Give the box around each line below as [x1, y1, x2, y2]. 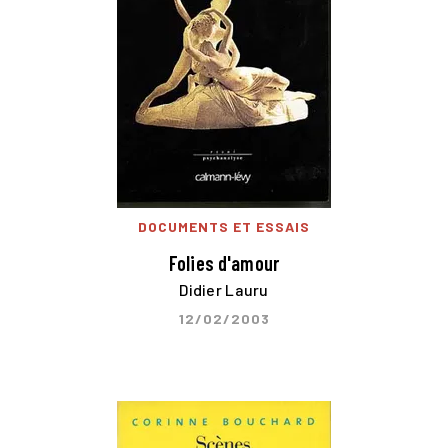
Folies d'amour [168, 250, 280, 275]
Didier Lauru [179, 280, 269, 300]
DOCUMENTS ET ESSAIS [138, 217, 310, 235]
